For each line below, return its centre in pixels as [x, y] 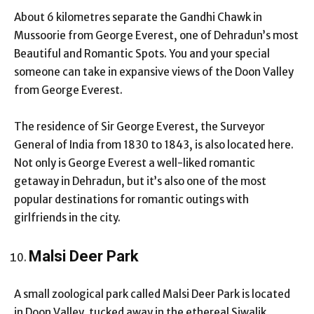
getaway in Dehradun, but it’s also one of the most [140, 181]
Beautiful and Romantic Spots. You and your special [142, 53]
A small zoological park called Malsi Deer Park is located [152, 294]
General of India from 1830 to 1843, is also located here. [155, 144]
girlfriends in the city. [68, 217]
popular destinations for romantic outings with [131, 199]
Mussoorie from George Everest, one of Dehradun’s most [156, 35]
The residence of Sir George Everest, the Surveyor [139, 126]
